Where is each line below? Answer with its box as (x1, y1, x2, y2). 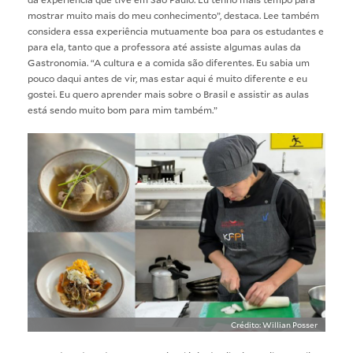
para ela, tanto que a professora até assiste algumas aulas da (28, 39, 301, 53)
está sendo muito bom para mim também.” (28, 102, 217, 116)
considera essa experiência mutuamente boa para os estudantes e (28, 24, 324, 37)
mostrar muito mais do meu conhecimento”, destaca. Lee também (28, 8, 319, 21)
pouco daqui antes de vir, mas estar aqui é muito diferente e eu (28, 71, 307, 84)
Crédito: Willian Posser (231, 318, 318, 330)
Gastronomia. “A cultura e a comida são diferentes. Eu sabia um (28, 55, 310, 69)
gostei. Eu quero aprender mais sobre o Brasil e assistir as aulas (28, 87, 309, 100)
